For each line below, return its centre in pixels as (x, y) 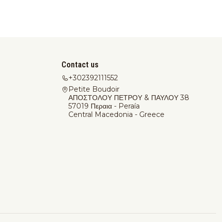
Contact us (80, 65)
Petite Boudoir (94, 89)
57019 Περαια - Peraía (104, 106)
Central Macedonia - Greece (116, 114)
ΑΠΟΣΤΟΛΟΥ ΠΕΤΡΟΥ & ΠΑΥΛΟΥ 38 (129, 97)
